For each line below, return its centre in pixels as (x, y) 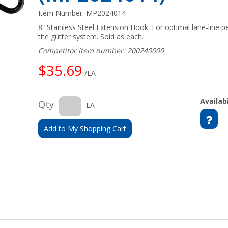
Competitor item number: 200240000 (101, 51)
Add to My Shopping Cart (85, 129)
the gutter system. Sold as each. (91, 36)
